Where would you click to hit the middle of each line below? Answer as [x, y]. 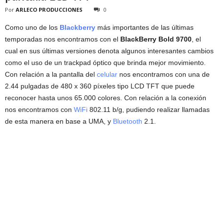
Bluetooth [128, 121]
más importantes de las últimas [144, 28]
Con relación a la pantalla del [51, 75]
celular [107, 75]
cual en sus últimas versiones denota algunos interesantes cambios [109, 51]
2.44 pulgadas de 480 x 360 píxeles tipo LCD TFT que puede [100, 86]
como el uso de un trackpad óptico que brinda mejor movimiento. [105, 63]
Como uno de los [32, 28]
